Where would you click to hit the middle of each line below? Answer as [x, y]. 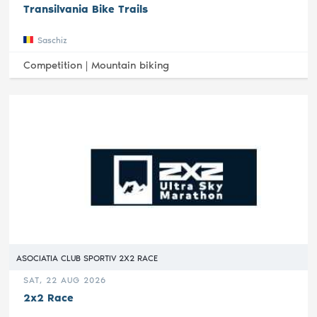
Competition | [58, 65]
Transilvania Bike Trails [86, 10]
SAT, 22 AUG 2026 [65, 280]
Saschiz [53, 40]
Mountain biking [131, 65]
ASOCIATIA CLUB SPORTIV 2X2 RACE [87, 258]
